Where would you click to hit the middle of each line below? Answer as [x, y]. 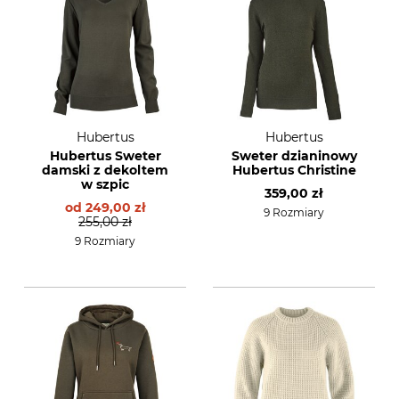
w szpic [105, 184]
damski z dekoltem [105, 170]
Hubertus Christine [294, 170]
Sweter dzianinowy [294, 156]
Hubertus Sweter [105, 156]
